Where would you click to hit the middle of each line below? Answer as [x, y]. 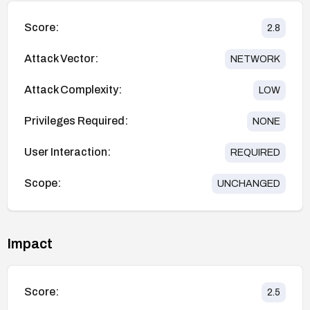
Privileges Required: [76, 121]
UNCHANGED [249, 183]
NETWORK [255, 59]
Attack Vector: [61, 59]
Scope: [43, 183]
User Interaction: [67, 152]
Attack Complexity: [73, 90]
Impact [30, 243]
